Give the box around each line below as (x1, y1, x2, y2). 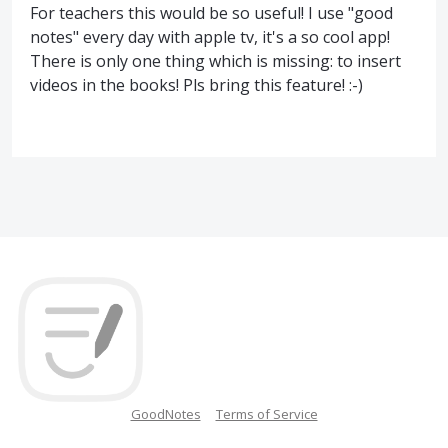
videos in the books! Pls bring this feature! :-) (30, 73, 363, 96)
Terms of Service (215, 404, 318, 423)
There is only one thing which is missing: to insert (30, 49, 401, 72)
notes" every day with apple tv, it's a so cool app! (30, 25, 390, 48)
